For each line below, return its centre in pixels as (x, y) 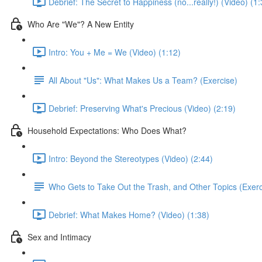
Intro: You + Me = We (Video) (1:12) (115, 52)
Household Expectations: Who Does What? (107, 130)
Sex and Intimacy (59, 237)
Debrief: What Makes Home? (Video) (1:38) (129, 214)
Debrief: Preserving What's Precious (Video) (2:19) (142, 108)
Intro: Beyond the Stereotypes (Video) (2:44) (131, 158)
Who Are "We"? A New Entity (81, 24)
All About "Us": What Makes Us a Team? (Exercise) (143, 80)
